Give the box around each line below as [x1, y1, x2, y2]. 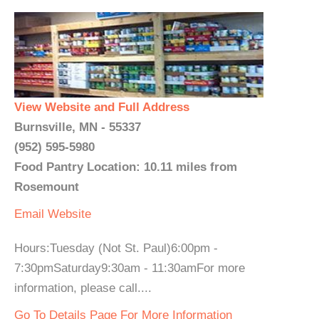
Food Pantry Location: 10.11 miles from [14, 160, 237, 174]
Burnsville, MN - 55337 [14, 120, 141, 134]
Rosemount [14, 180, 79, 194]
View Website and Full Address [14, 100, 189, 114]
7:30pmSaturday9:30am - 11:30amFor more [14, 261, 245, 275]
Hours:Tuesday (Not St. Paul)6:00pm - [14, 241, 218, 255]
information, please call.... [14, 281, 152, 295]
